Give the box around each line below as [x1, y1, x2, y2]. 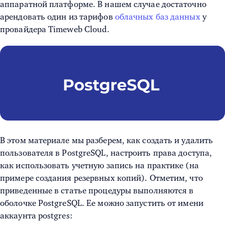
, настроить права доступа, [105, 148, 212, 158]
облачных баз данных [115, 12, 200, 22]
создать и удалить [142, 136, 213, 146]
